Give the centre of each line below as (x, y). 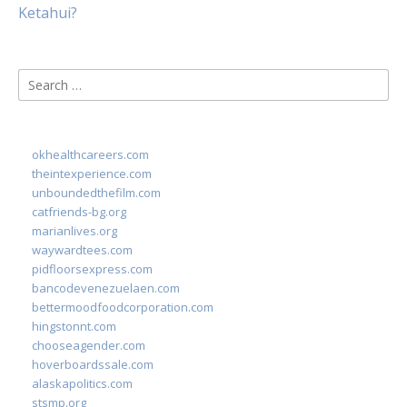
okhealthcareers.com (90, 154)
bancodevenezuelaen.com (106, 288)
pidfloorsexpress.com (92, 269)
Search (40, 79)
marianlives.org (74, 231)
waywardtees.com (82, 250)
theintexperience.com (92, 174)
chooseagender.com (89, 345)
